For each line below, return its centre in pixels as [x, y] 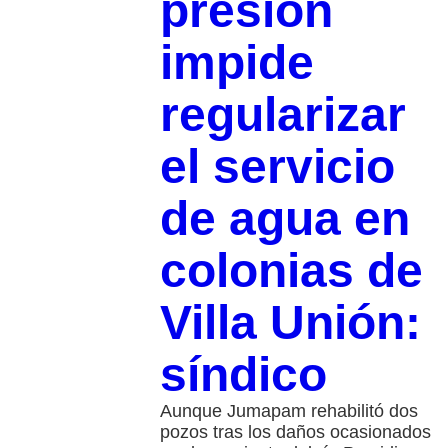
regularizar [282, 115]
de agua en [284, 219]
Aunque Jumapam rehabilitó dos [288, 411]
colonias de [291, 271]
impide [236, 63]
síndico [243, 375]
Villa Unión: [290, 323]
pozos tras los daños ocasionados [295, 432]
